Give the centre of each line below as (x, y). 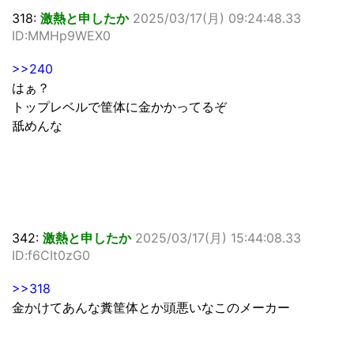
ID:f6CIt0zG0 (51, 255)
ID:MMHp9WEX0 (61, 35)
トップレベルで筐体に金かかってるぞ (119, 106)
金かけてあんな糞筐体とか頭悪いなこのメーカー (151, 307)
